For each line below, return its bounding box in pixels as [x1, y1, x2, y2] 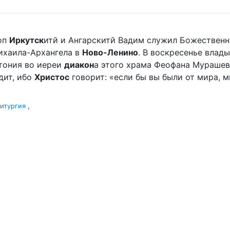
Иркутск [9, 35, 44, 45]
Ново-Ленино [82, 47, 138, 57]
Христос [34, 72, 69, 82]
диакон [64, 60, 94, 70]
